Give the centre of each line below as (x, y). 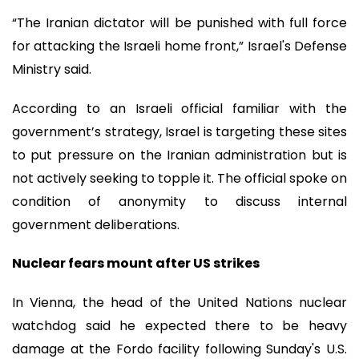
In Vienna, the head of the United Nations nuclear (179, 302)
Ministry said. (52, 69)
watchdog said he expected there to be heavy (179, 325)
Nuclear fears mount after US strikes (136, 264)
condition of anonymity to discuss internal (179, 201)
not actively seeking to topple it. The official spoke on (179, 178)
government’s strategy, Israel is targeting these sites (179, 131)
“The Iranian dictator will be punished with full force (179, 22)
